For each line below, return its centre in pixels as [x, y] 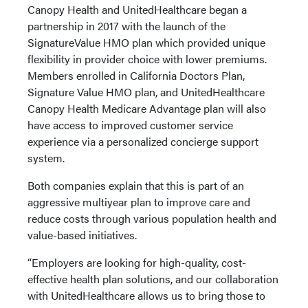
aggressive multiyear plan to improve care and [139, 202]
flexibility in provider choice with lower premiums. [147, 59]
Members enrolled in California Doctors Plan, [136, 75]
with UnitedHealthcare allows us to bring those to [146, 295]
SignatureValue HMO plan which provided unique [146, 42]
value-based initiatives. [82, 235]
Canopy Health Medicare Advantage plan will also [147, 108]
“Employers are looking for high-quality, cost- [137, 262]
